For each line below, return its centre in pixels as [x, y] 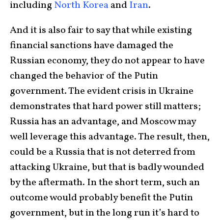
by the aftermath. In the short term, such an [105, 183]
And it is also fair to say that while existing [101, 30]
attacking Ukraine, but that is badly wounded [107, 167]
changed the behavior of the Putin [84, 76]
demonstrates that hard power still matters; [105, 107]
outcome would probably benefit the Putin [101, 198]
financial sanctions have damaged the [92, 46]
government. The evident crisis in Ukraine [102, 91]
